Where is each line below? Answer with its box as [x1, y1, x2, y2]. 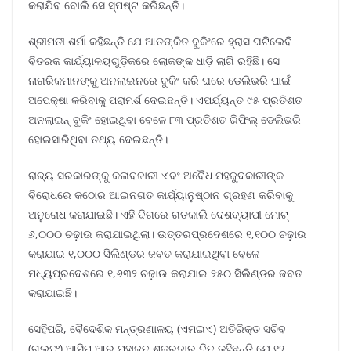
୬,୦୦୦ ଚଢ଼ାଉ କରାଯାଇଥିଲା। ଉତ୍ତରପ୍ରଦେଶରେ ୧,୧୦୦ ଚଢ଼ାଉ [28, 226, 306, 242]
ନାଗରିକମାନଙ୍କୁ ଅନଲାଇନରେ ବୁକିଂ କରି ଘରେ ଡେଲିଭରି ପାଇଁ [28, 73, 291, 89]
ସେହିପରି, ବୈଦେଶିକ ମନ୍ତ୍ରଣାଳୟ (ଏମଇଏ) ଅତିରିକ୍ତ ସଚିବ [28, 321, 286, 337]
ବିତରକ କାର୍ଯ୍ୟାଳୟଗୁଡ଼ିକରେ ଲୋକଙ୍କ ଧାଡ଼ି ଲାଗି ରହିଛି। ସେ [28, 53, 280, 69]
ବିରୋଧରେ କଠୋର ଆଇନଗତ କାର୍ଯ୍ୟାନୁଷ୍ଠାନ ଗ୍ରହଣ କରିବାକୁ [28, 187, 293, 203]
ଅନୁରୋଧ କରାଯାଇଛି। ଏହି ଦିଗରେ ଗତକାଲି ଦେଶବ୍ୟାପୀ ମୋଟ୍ [28, 207, 288, 223]
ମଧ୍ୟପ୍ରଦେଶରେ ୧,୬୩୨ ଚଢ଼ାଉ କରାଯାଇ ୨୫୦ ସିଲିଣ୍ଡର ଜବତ [28, 266, 302, 281]
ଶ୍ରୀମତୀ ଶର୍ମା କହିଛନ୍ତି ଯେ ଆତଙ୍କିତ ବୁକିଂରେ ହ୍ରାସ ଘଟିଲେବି [28, 34, 292, 49]
